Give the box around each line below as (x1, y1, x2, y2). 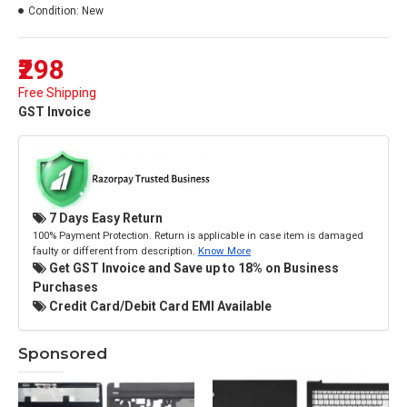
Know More (198, 243, 251, 257)
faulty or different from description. (33, 243, 198, 257)
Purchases (33, 279, 98, 294)
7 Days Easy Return (46, 210, 163, 225)
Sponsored (18, 343, 107, 362)
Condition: (28, 5, 79, 17)
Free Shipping (18, 85, 96, 100)
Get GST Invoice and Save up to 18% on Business (46, 260, 339, 275)
